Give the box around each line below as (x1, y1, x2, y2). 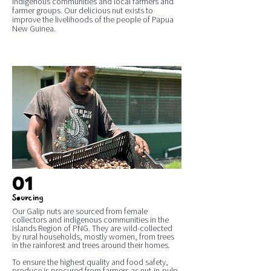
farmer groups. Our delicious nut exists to (12, 5, 153, 16)
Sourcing (12, 192, 44, 204)
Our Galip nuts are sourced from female (12, 206, 148, 217)
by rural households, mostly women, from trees (12, 231, 174, 242)
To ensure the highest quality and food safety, (12, 256, 168, 267)
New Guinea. (12, 23, 56, 34)
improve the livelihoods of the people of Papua (12, 14, 174, 25)
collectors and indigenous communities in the (12, 214, 169, 225)
